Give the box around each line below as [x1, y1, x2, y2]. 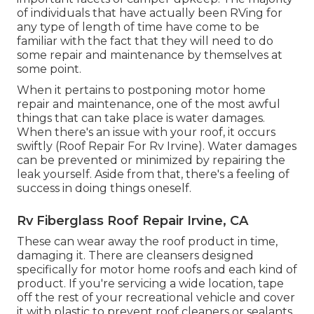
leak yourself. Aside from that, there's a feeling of [17, 167, 289, 181]
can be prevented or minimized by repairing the [17, 153, 285, 167]
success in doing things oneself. [17, 181, 191, 195]
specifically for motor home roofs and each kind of [17, 262, 297, 276]
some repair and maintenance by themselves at [17, 48, 282, 62]
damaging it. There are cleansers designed [17, 248, 254, 262]
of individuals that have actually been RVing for [17, 6, 282, 20]
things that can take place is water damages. [17, 111, 265, 125]
